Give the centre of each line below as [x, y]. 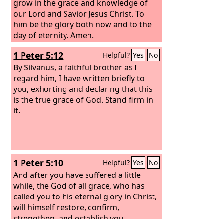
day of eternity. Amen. [54, 35]
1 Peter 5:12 [38, 55]
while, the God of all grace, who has [79, 186]
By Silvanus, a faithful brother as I [75, 67]
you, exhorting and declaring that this [83, 89]
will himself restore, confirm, [66, 207]
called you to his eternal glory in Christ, [85, 196]
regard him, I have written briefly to [79, 78]
